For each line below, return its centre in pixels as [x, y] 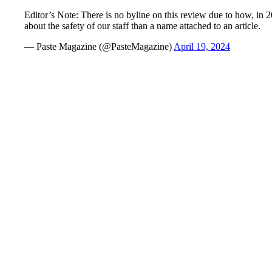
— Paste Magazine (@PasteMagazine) [99, 46]
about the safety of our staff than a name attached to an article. [142, 26]
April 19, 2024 [202, 46]
